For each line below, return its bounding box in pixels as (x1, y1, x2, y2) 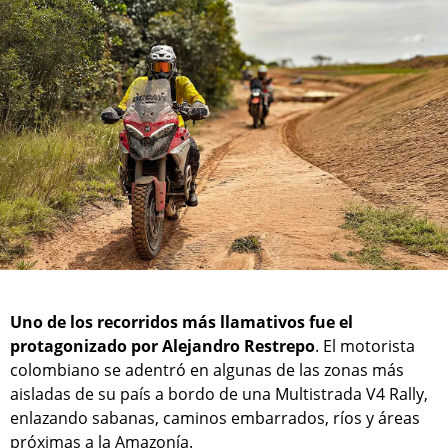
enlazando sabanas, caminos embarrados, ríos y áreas (10, 407, 420, 430)
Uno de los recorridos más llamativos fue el (10, 311, 353, 334)
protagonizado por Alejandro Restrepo (10, 335, 315, 358)
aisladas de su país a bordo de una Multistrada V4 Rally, (10, 383, 428, 406)
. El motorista (315, 335, 415, 358)
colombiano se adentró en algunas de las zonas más (10, 359, 404, 382)
